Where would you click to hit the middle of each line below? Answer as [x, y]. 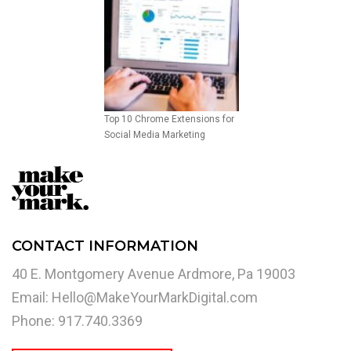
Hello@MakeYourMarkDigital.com [155, 298]
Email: [32, 298]
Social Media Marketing [155, 135]
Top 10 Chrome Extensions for [170, 119]
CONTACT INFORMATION [105, 246]
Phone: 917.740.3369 [77, 321]
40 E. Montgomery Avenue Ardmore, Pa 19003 [154, 274]
